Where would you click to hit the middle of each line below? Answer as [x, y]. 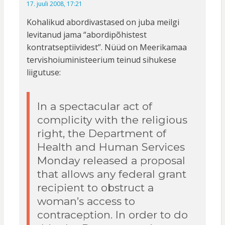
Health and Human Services [111, 147]
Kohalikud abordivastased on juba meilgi [103, 22]
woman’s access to [86, 201]
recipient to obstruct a [95, 188]
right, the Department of [101, 134]
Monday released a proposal [111, 161]
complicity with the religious [112, 120]
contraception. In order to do [112, 215]
